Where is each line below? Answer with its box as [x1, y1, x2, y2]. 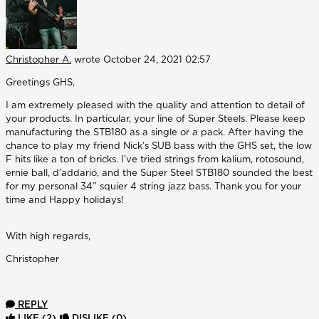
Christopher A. [6, 56, 71, 66]
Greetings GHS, [6, 78, 75, 88]
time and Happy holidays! [6, 196, 127, 206]
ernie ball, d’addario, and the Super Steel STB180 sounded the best [6, 169, 313, 179]
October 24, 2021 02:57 [103, 56, 211, 66]
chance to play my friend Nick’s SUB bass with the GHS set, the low [6, 142, 312, 152]
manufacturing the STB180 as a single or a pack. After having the [6, 128, 303, 138]
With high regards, [6, 232, 90, 242]
